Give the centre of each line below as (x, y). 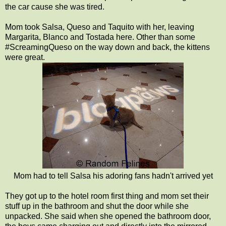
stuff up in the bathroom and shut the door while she (97, 206)
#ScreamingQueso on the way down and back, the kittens (107, 47)
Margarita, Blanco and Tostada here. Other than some (100, 37)
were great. (25, 57)
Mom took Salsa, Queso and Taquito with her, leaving (100, 27)
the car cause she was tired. (55, 7)
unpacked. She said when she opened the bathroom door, (108, 216)
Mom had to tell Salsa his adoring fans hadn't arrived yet (113, 176)
